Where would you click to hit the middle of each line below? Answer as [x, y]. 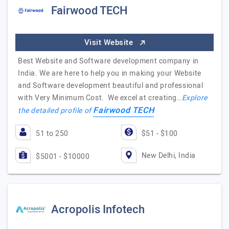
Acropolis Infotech [98, 210]
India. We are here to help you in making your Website [110, 73]
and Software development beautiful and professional [111, 86]
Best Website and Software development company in [108, 61]
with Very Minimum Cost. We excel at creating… [100, 98]
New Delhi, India [168, 155]
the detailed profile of [56, 111]
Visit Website [110, 42]
